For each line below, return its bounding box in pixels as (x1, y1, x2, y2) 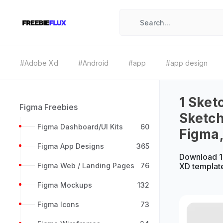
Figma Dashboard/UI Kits (37, 122, 123, 131)
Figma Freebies (19, 102, 78, 112)
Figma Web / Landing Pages (37, 161, 134, 170)
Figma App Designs (37, 142, 104, 150)
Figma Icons (37, 200, 79, 209)
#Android (78, 59, 109, 67)
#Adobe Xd (20, 59, 58, 67)
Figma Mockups (37, 181, 92, 189)
